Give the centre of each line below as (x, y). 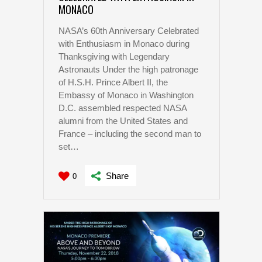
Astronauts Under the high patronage (128, 70)
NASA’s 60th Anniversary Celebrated (129, 31)
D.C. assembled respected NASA (123, 108)
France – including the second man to (130, 134)
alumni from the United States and (123, 121)
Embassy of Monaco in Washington (126, 95)
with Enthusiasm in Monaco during (124, 44)
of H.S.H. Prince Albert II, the (113, 82)
